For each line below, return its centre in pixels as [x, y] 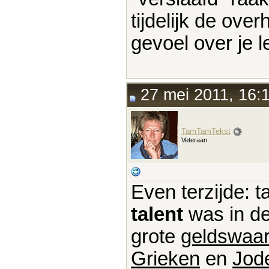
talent [157, 214]
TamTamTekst [206, 131]
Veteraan [194, 140]
